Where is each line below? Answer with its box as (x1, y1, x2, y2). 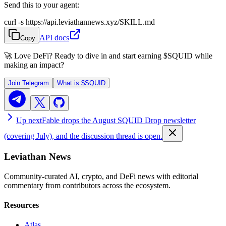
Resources (4, 201, 39, 210)
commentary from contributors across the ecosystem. (4, 181, 171, 190)
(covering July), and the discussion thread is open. (4, 132, 162, 141)
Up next (16, 116, 42, 125)
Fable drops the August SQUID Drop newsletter (42, 116, 196, 125)
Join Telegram (8, 79, 49, 87)
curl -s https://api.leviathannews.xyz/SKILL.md (4, 18, 155, 27)
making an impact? (4, 61, 64, 70)
